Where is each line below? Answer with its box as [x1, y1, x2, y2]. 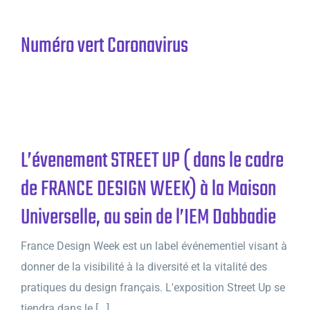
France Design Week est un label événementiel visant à [21, 239, 287, 253]
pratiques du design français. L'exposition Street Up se [21, 281, 285, 294]
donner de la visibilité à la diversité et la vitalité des [21, 260, 267, 273]
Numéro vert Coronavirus [21, 30, 188, 63]
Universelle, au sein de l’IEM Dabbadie [21, 201, 276, 235]
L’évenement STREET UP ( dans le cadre [21, 145, 284, 178]
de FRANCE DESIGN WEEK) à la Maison [21, 173, 276, 206]
